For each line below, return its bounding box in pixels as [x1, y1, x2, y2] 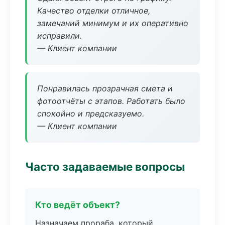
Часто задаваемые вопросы [25, 160, 185, 173]
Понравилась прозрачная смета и [37, 83, 173, 93]
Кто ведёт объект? [35, 199, 120, 210]
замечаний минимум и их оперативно [37, 18, 188, 28]
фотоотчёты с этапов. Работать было [37, 96, 185, 106]
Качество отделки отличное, [37, 6, 150, 16]
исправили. [37, 31, 82, 41]
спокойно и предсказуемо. [37, 108, 144, 119]
